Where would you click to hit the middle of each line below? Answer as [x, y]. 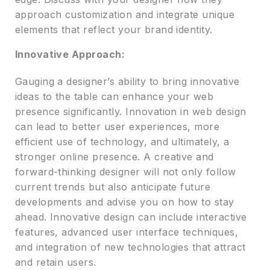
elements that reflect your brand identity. [114, 30]
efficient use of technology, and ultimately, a [122, 142]
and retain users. [55, 262]
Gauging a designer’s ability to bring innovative [127, 82]
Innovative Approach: [70, 55]
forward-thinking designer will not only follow [125, 172]
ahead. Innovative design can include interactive [131, 217]
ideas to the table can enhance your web [114, 97]
